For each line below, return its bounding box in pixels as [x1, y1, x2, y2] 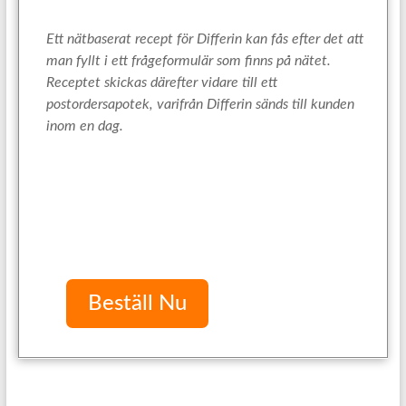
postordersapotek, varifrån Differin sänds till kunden [45, 97, 354, 111]
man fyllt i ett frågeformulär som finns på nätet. [45, 53, 331, 68]
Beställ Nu [87, 293, 187, 315]
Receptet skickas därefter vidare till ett [45, 75, 277, 90]
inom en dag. [45, 119, 123, 133]
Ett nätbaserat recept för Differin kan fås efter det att [45, 32, 363, 46]
